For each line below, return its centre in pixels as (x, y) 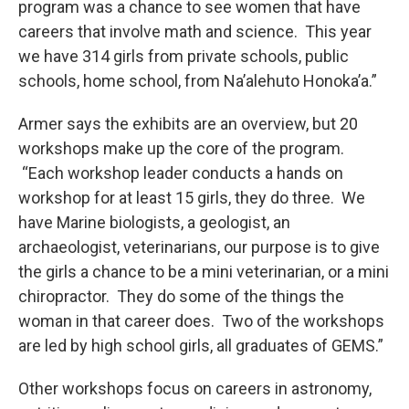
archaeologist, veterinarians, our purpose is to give (199, 247)
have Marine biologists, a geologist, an (154, 222)
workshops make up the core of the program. (181, 148)
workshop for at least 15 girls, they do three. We (192, 198)
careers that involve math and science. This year (195, 31)
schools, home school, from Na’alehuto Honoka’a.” (198, 81)
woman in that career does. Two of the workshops (201, 321)
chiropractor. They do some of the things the (181, 296)
